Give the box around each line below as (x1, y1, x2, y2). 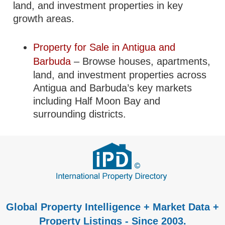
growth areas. (13, 13, 75, 24)
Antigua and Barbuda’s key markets (33, 82, 192, 93)
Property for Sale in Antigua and (33, 42, 176, 53)
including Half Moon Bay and (33, 95, 161, 106)
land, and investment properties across (33, 69, 207, 80)
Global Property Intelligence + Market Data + (6, 201, 219, 212)
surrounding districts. (33, 108, 127, 120)
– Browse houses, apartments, (74, 56, 211, 67)
